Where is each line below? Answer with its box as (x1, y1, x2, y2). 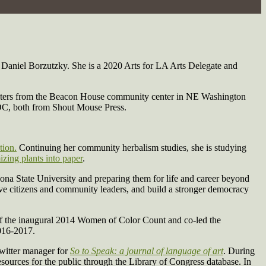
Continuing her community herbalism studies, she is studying (17, 142, 246, 153)
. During (223, 246, 255, 256)
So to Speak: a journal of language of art (70, 246, 223, 256)
